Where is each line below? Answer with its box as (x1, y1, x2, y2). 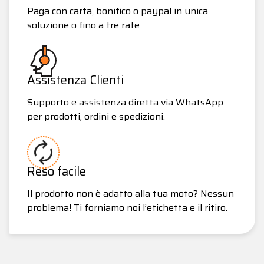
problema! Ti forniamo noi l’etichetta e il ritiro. (27, 200, 227, 215)
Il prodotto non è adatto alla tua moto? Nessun (27, 186, 234, 201)
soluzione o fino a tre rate (27, 17, 140, 32)
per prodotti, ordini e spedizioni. (27, 108, 165, 124)
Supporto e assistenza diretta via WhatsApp (27, 94, 223, 110)
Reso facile (27, 161, 86, 181)
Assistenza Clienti (27, 70, 124, 90)
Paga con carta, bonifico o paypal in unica (27, 3, 208, 18)
